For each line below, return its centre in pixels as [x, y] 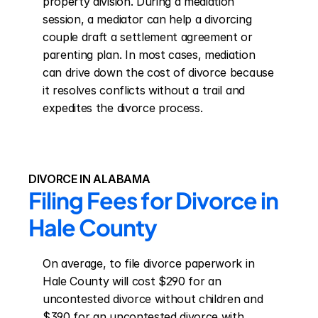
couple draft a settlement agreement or [148, 37]
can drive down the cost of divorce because [158, 72]
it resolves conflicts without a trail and [144, 90]
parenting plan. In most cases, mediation [149, 55]
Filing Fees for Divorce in [154, 200]
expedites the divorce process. [123, 108]
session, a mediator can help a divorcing [147, 19]
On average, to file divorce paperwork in [149, 263]
